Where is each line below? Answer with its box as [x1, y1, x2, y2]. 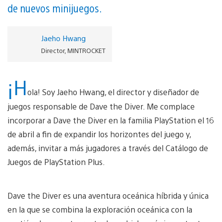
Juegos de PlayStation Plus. [7, 156, 106, 167]
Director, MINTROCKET [41, 46, 106, 55]
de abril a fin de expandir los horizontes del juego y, [7, 128, 191, 139]
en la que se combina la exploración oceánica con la [7, 204, 192, 215]
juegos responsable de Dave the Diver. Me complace [7, 101, 195, 111]
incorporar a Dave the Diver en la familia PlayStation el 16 [7, 114, 214, 125]
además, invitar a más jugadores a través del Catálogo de [7, 142, 208, 153]
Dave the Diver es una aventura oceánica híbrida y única [7, 190, 209, 201]
